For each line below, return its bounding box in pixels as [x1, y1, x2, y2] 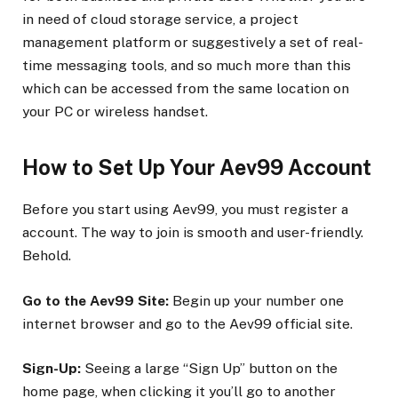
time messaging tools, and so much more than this [22, 56, 351, 74]
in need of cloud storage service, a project [22, 10, 298, 28]
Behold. [22, 247, 71, 265]
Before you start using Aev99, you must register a [22, 201, 348, 219]
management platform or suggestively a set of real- [22, 33, 363, 51]
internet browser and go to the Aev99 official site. [22, 314, 353, 332]
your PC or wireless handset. [22, 102, 208, 120]
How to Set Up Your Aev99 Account [22, 155, 371, 179]
